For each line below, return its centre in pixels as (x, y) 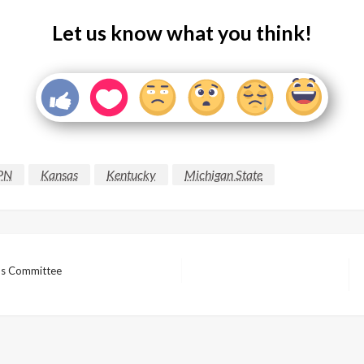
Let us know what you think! (182, 33)
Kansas (59, 175)
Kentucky (131, 175)
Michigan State (223, 175)
